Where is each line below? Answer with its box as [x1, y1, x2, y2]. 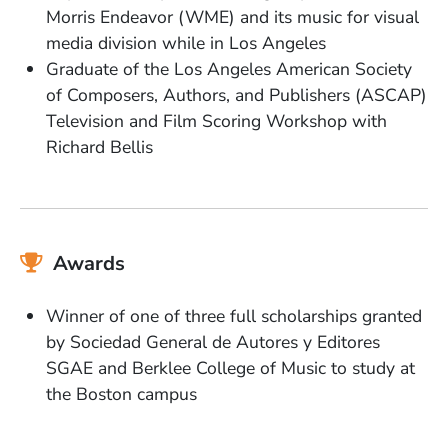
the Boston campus [46, 381, 198, 406]
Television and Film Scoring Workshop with [46, 108, 388, 133]
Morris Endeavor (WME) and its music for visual [46, 4, 420, 29]
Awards [53, 249, 125, 277]
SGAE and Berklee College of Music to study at [46, 355, 416, 380]
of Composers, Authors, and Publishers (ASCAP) [46, 82, 428, 107]
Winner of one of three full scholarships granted [46, 303, 423, 328]
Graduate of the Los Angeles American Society [46, 56, 413, 81]
